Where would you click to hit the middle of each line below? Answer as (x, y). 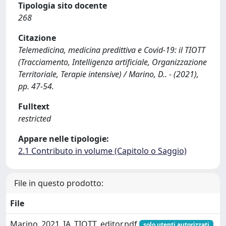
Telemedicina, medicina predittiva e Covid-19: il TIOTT (112, 50)
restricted (35, 118)
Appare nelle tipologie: (64, 138)
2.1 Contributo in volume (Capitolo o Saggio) (102, 151)
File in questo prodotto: (59, 183)
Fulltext (34, 106)
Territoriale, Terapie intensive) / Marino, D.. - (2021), (108, 74)
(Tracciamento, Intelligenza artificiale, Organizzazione (112, 62)
